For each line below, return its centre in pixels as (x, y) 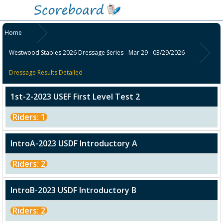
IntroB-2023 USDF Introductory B (73, 190)
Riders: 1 (29, 117)
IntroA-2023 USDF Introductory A (74, 144)
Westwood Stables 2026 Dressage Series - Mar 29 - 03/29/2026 (97, 53)
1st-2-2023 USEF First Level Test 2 (75, 97)
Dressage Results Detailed (46, 73)
